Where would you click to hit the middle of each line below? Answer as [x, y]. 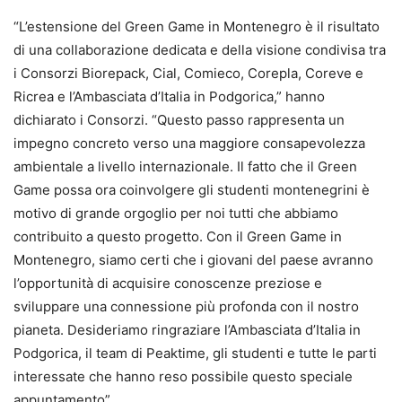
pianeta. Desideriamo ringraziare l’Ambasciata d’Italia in [187, 329]
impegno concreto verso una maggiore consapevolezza [189, 143]
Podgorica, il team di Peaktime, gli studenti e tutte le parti [195, 353]
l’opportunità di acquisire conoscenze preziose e [168, 283]
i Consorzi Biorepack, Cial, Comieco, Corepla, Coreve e [188, 73]
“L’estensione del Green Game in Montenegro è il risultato [197, 26]
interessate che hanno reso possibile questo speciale [183, 376]
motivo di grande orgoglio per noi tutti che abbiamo [176, 213]
